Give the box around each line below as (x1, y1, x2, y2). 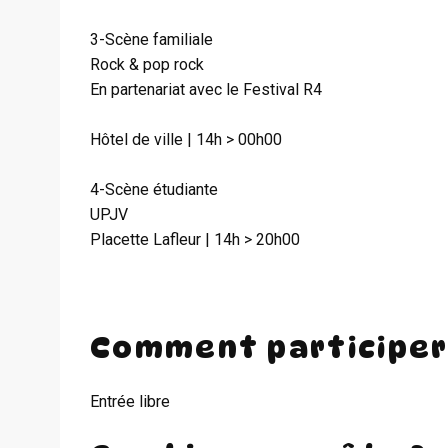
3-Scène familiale (90, 30, 213, 49)
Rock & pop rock (90, 55, 204, 74)
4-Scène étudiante (90, 180, 218, 199)
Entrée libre (90, 391, 170, 411)
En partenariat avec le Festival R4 (90, 80, 322, 99)
